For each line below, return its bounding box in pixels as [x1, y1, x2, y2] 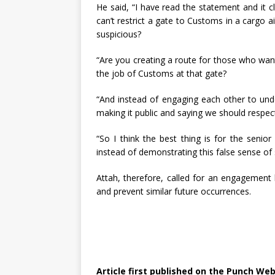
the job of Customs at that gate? [96, 67, 227, 79]
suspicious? [96, 28, 141, 40]
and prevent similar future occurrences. [96, 185, 251, 197]
